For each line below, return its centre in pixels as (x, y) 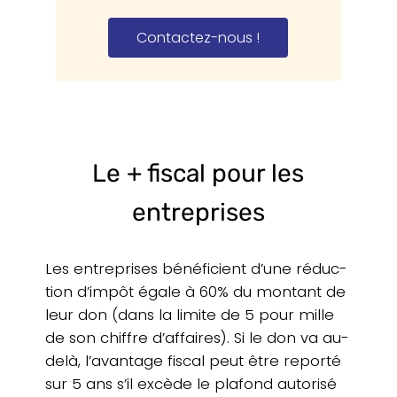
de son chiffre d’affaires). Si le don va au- (197, 337)
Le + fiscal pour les (198, 173)
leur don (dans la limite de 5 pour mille (189, 314)
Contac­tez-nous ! (198, 38)
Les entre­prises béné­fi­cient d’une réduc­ (196, 268)
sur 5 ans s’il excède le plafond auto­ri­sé (191, 383)
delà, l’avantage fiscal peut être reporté (193, 360)
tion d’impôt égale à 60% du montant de (195, 291)
